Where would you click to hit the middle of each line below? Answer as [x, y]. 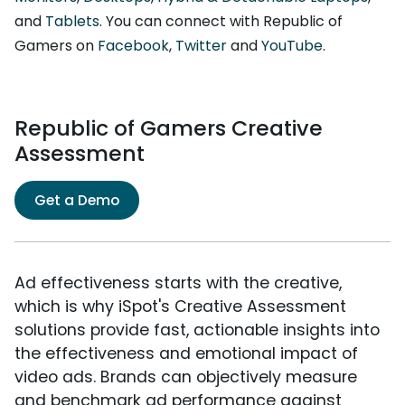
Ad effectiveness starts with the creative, [178, 283]
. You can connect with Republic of [221, 22]
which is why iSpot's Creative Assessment [180, 307]
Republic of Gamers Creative [169, 128]
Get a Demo [77, 201]
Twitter [201, 46]
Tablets [72, 22]
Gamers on [56, 46]
